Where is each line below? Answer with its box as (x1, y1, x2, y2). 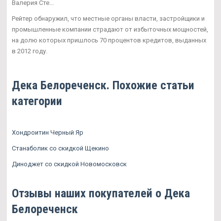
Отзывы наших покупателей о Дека (12, 186, 190, 200)
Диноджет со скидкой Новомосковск (12, 160, 127, 168)
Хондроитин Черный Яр (12, 128, 83, 136)
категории (12, 94, 62, 108)
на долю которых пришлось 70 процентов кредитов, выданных (12, 36, 206, 44)
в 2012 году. (12, 47, 47, 55)
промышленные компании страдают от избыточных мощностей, (12, 25, 208, 33)
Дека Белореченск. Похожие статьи (12, 78, 194, 92)
